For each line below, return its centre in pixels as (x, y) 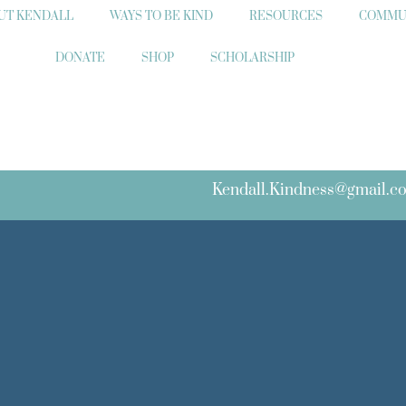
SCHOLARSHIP (252, 58)
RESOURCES (286, 16)
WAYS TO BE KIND (162, 16)
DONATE (80, 58)
